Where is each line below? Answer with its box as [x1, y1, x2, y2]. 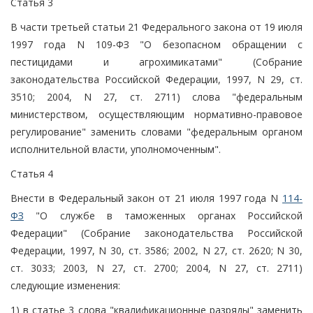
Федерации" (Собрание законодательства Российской [10, 226, 303, 240]
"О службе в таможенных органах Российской [24, 208, 303, 222]
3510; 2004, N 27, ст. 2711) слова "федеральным [10, 89, 303, 103]
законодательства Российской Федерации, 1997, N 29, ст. [10, 72, 303, 86]
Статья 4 [10, 166, 53, 180]
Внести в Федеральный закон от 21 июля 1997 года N [10, 191, 282, 205]
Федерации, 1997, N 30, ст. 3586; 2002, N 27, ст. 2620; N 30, [10, 243, 303, 257]
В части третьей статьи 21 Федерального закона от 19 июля [10, 20, 303, 34]
